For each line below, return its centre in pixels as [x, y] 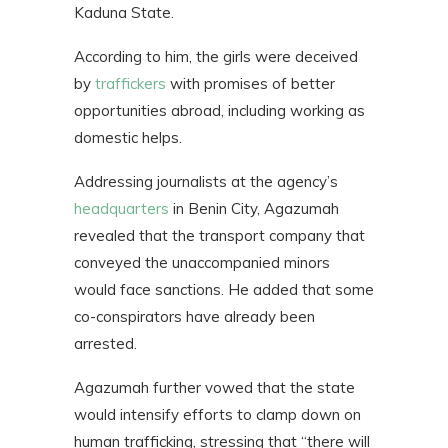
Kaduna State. [124, 13]
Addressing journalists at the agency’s [206, 182]
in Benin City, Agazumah [254, 209]
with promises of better [250, 84]
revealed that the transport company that [219, 236]
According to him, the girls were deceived [216, 57]
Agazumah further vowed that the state [214, 388]
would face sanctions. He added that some [224, 290]
